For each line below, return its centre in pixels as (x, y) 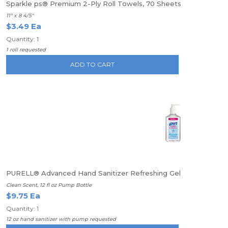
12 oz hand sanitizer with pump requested (61, 219)
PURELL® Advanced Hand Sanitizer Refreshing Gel (93, 173)
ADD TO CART (93, 64)
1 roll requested (26, 50)
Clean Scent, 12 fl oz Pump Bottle (49, 185)
